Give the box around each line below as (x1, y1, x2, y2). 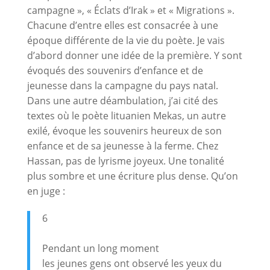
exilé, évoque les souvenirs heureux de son (27, 124, 222, 137)
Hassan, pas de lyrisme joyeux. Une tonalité (27, 154, 224, 168)
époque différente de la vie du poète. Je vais (27, 33, 225, 47)
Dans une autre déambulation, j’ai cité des (27, 93, 218, 107)
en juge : (27, 184, 65, 198)
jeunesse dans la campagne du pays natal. (27, 78, 218, 92)
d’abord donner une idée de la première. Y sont (27, 48, 242, 62)
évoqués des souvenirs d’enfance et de (27, 63, 203, 77)
